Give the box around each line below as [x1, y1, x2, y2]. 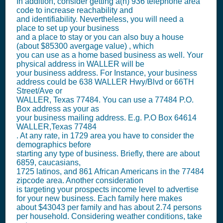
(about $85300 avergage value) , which [16, 42, 154, 50]
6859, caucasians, [16, 158, 81, 167]
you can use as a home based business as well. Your [16, 51, 203, 59]
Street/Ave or [16, 87, 62, 95]
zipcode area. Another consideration [16, 176, 143, 185]
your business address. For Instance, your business [16, 69, 197, 77]
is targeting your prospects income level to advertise [16, 185, 199, 194]
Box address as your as [16, 105, 99, 113]
